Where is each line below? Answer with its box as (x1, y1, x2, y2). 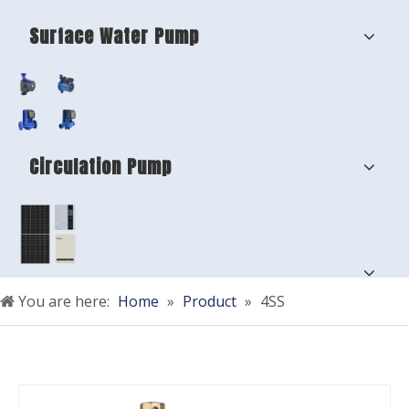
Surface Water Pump (29, 21, 199, 50)
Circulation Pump (29, 152, 172, 181)
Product (183, 290, 236, 311)
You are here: (18, 290, 110, 311)
